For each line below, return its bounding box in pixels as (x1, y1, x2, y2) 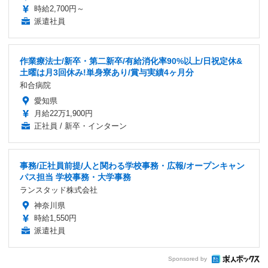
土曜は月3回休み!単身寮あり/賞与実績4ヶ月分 (20, 67, 194, 77)
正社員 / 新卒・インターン (34, 121, 127, 130)
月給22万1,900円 (34, 108, 93, 118)
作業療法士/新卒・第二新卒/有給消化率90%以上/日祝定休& (20, 56, 242, 66)
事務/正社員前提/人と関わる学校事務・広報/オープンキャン (20, 160, 245, 170)
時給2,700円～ (34, 4, 84, 13)
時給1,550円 (34, 213, 77, 223)
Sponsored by (168, 255, 207, 263)
